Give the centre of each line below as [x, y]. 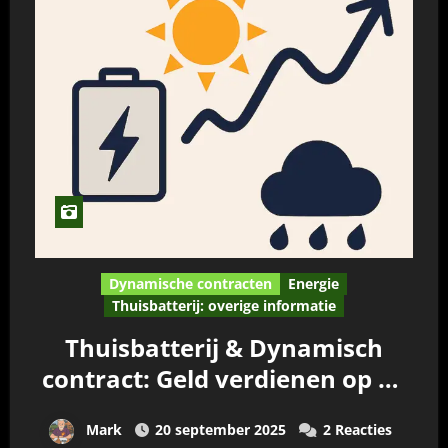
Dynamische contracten [190, 283]
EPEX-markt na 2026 [224, 409]
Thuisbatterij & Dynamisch [224, 347]
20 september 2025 [220, 429]
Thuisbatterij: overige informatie [224, 305]
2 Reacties [357, 429]
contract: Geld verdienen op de [224, 378]
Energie [313, 283]
